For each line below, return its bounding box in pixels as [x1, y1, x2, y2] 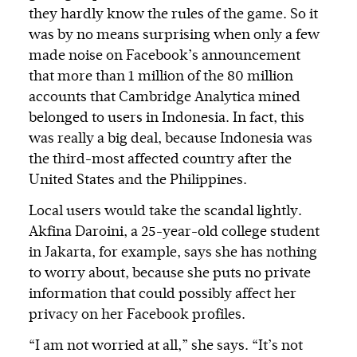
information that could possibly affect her [29, 287, 296, 302]
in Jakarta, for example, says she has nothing [29, 245, 317, 261]
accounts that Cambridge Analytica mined [29, 90, 300, 105]
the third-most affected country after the [29, 152, 292, 167]
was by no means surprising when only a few [29, 28, 320, 43]
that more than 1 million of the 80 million [29, 69, 293, 84]
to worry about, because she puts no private [29, 266, 311, 281]
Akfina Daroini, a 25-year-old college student [29, 225, 320, 240]
